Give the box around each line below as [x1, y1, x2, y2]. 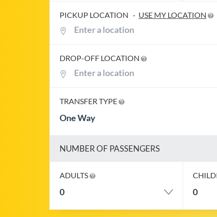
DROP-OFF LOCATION [60, 53, 141, 62]
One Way [60, 112, 95, 123]
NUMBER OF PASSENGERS [60, 143, 160, 154]
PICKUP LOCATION [60, 10, 130, 19]
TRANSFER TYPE [60, 96, 119, 106]
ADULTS [60, 170, 90, 180]
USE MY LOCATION [139, 10, 206, 19]
